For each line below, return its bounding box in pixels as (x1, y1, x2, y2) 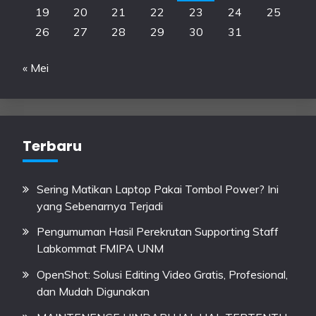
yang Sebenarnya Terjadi (37, 198, 163, 213)
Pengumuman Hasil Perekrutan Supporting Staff (37, 224, 279, 239)
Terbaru (23, 135, 82, 156)
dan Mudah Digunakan (37, 284, 150, 299)
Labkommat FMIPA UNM (37, 241, 164, 256)
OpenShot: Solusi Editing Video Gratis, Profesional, (37, 267, 288, 282)
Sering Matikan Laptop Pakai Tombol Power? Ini (37, 181, 279, 196)
